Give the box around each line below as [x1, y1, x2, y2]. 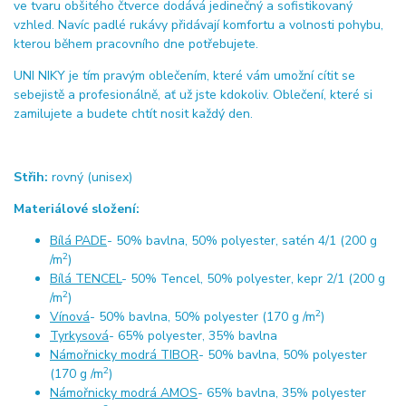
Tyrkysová [50, 327, 109, 345]
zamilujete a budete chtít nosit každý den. [14, 105, 253, 123]
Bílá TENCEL [50, 270, 121, 288]
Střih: [14, 169, 48, 187]
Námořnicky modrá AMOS [50, 384, 198, 402]
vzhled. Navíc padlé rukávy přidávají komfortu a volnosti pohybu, [14, 16, 383, 34]
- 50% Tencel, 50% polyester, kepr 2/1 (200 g [121, 270, 385, 288]
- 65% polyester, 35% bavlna [109, 327, 281, 345]
